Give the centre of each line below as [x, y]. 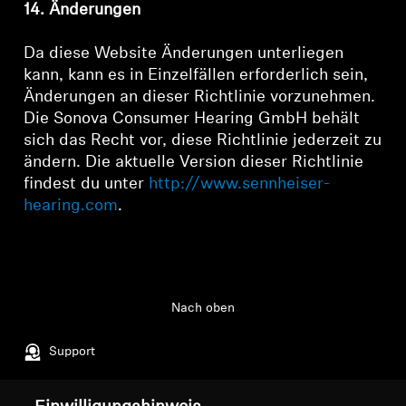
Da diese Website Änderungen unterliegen [184, 54]
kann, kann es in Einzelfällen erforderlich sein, [196, 76]
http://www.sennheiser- [240, 184]
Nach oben [203, 309]
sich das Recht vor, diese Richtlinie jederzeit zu [203, 141]
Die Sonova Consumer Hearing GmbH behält [192, 119]
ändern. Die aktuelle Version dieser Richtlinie [194, 163]
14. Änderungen [82, 10]
